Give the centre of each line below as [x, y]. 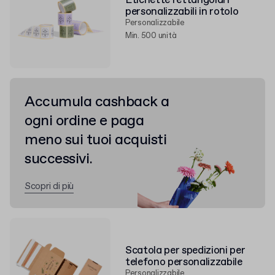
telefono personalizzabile [184, 262]
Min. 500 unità [151, 36]
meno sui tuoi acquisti [96, 140]
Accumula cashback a [97, 102]
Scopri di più [49, 187]
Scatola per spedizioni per [185, 251]
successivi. [59, 159]
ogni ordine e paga [84, 121]
